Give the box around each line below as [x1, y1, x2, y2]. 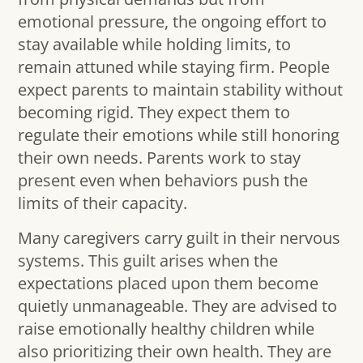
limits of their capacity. [18, 192, 188, 215]
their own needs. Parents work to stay [18, 147, 301, 169]
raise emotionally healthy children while [18, 317, 315, 340]
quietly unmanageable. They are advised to [18, 294, 338, 317]
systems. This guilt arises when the [18, 249, 279, 271]
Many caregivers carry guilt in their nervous [18, 226, 341, 249]
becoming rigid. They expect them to [18, 101, 291, 124]
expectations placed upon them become [18, 271, 319, 294]
